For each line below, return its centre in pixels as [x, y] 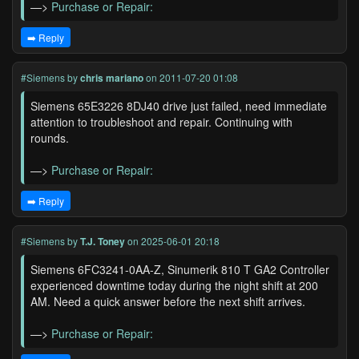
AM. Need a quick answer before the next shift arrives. [168, 301]
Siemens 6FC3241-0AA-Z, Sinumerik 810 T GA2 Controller [180, 269]
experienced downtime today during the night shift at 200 [174, 285]
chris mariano [112, 78]
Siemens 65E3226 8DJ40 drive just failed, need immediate [179, 106]
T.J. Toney [103, 241]
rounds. [50, 138]
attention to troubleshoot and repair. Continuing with [161, 122]
